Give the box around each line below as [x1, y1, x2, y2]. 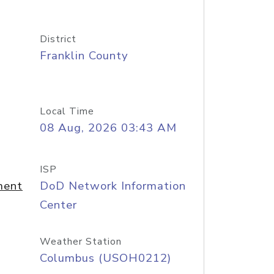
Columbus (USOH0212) [39, 250, 171, 266]
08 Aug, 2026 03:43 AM [39, 120, 177, 136]
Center [39, 197, 77, 213]
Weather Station [39, 235, 122, 248]
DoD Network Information [39, 178, 186, 194]
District [39, 32, 76, 46]
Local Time [39, 105, 94, 118]
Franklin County [39, 48, 128, 64]
